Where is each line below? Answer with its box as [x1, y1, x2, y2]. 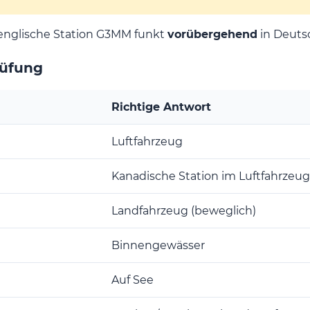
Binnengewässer [111, 238, 205, 252]
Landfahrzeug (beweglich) [111, 203, 256, 217]
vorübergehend [167, 27, 257, 41]
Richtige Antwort [111, 100, 211, 113]
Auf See [111, 273, 154, 286]
